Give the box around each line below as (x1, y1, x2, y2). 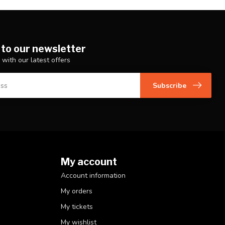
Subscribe (153, 80, 186, 90)
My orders (61, 186, 92, 196)
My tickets (61, 202, 93, 212)
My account (61, 156, 117, 168)
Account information (61, 171, 126, 181)
